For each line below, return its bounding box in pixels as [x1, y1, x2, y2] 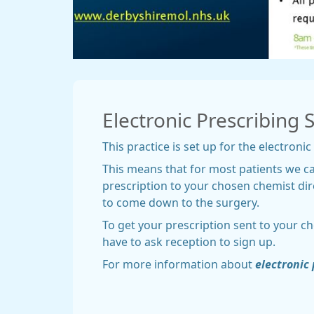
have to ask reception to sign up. [102, 236, 275, 248]
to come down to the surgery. [102, 197, 259, 209]
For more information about [102, 259, 255, 271]
